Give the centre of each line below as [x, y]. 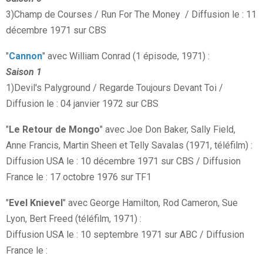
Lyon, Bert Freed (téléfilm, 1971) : [74, 219]
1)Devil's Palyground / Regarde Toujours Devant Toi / [114, 88]
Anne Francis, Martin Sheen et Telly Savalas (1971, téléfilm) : [129, 146]
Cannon [26, 56]
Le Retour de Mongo [54, 130]
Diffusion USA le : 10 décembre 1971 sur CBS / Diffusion [123, 161]
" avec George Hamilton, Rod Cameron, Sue [150, 203]
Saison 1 [24, 72]
